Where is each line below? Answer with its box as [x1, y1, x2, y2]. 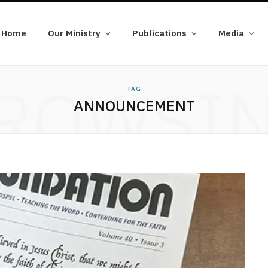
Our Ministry [48, 28, 100, 39]
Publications [132, 28, 187, 39]
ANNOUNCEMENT [73, 96, 195, 115]
